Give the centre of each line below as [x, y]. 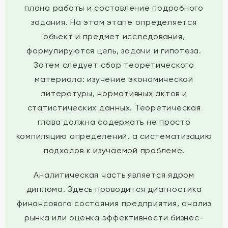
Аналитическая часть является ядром [114, 175]
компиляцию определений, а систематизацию [114, 136]
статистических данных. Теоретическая [114, 108]
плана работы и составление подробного [114, 8]
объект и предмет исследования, [114, 36]
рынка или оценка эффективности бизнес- [114, 218]
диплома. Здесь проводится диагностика [114, 189]
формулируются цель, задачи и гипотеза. [114, 51]
